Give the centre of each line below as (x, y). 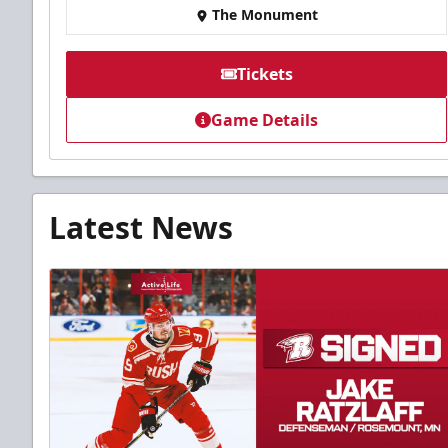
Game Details (265, 120)
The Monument (264, 15)
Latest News (141, 228)
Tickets (264, 74)
